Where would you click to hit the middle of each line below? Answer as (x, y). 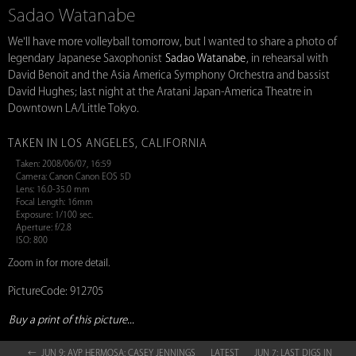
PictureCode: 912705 (56, 291)
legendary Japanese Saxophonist (86, 58)
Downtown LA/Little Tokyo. (74, 108)
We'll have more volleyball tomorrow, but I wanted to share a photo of (172, 42)
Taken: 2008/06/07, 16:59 (64, 164)
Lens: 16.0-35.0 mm (53, 190)
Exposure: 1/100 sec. (54, 215)
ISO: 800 (32, 240)
